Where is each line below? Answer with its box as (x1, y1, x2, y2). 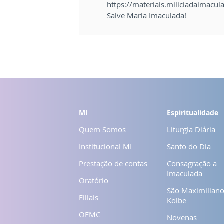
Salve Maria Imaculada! (107, 10, 186, 20)
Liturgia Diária (167, 124, 215, 134)
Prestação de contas (79, 158, 147, 168)
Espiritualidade (167, 107, 218, 117)
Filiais (79, 192, 98, 202)
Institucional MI (79, 141, 132, 151)
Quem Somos (79, 124, 126, 134)
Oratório (79, 175, 108, 185)
